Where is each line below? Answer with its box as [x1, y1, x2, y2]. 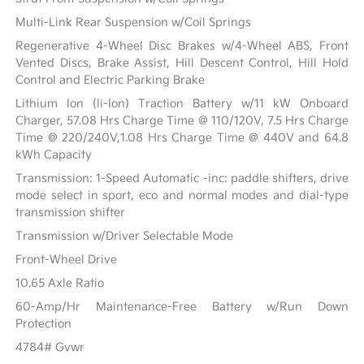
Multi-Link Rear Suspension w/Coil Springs [15, 15, 252, 29]
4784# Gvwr [15, 340, 85, 354]
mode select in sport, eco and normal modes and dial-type [15, 188, 349, 202]
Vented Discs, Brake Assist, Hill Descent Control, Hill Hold [15, 55, 349, 70]
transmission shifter [15, 205, 126, 219]
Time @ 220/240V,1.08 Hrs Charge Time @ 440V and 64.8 [15, 130, 349, 145]
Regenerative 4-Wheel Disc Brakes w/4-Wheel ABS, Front [15, 38, 349, 53]
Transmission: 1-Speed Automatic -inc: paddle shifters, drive [15, 171, 349, 185]
